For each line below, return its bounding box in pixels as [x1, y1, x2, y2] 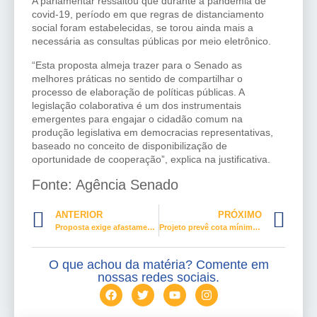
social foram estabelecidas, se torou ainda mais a [32, 22, 253, 34]
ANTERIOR [55, 209, 103, 221]
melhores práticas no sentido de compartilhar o [32, 72, 243, 84]
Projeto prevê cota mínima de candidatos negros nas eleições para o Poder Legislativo [252, 223, 260, 232]
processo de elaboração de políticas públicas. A [32, 86, 244, 98]
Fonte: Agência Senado [32, 177, 178, 193]
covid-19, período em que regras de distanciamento [32, 8, 264, 21]
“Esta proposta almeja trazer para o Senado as [32, 59, 242, 71]
